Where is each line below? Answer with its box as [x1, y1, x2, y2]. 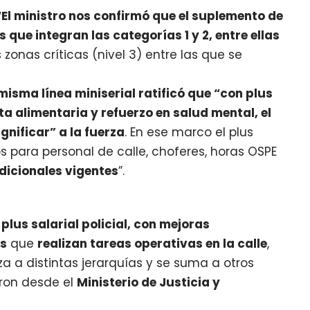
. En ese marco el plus [125, 124, 254, 141]
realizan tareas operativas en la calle [37, 235, 268, 252]
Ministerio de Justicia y [77, 273, 221, 291]
